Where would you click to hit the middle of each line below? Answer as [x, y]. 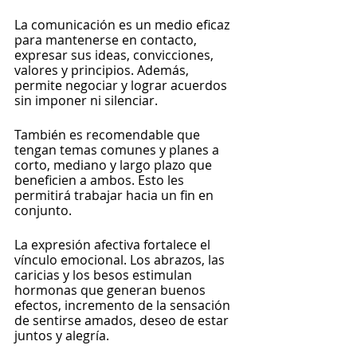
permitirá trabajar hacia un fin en [116, 195]
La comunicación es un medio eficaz [124, 25]
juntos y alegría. [63, 335]
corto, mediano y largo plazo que [115, 165]
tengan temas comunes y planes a [118, 150]
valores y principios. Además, [103, 70]
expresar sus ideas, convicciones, [116, 55]
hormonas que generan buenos [112, 290]
